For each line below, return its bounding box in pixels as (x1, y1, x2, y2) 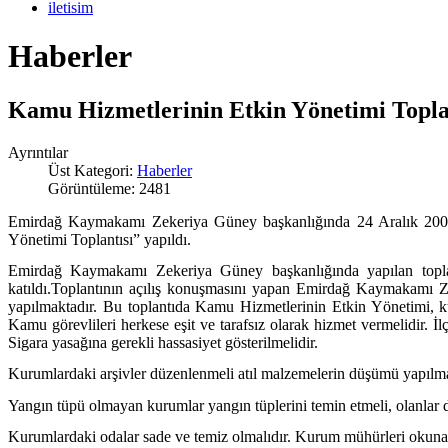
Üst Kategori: (48, 161, 137, 179)
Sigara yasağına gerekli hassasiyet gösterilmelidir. (8, 333, 318, 351)
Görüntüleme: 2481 (48, 179, 171, 197)
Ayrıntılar (8, 143, 68, 161)
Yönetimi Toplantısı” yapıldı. (8, 230, 191, 248)
